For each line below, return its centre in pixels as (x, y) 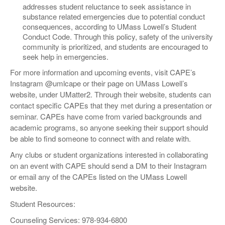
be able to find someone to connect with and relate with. (101, 138)
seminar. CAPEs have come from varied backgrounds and (106, 116)
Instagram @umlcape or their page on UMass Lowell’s (99, 83)
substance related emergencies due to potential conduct (114, 16)
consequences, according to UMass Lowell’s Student (109, 26)
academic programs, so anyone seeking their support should (109, 127)
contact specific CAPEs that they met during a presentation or (111, 105)
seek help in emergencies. (66, 56)
